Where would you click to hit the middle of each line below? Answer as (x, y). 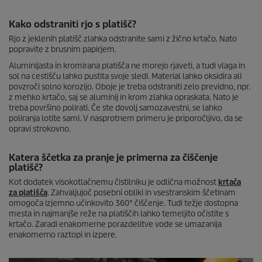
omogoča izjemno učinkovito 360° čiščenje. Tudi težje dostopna (123, 203)
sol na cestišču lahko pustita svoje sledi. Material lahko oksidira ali (125, 76)
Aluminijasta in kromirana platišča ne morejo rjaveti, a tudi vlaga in (127, 66)
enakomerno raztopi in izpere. (63, 235)
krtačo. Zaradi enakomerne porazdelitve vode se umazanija (115, 224)
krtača (230, 182)
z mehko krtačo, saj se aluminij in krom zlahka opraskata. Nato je (124, 97)
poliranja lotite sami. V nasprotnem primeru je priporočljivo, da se (126, 118)
